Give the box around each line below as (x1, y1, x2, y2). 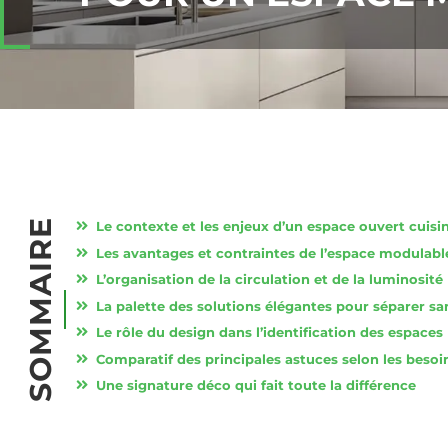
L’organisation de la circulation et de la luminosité (96, 271, 443, 288)
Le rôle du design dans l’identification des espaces (96, 324, 443, 341)
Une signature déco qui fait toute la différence (96, 377, 416, 394)
